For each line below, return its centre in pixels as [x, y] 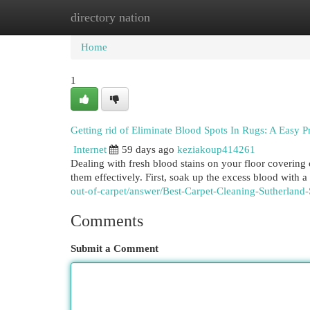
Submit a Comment [115, 248]
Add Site [253, 17]
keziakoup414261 [216, 149]
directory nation [110, 17]
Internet [90, 149]
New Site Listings [176, 17]
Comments [107, 221]
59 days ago [148, 149]
